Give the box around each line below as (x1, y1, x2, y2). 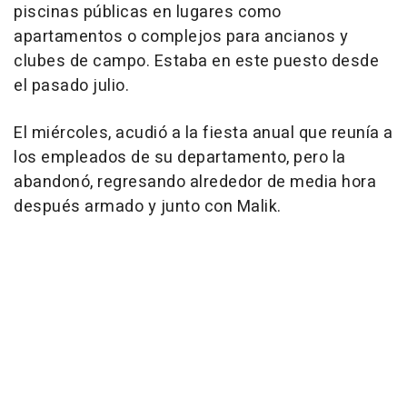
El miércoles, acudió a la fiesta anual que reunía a (14, 121, 393, 146)
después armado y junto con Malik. (14, 194, 282, 220)
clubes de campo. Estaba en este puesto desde (14, 49, 379, 74)
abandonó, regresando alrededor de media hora (14, 170, 376, 195)
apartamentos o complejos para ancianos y (14, 25, 348, 50)
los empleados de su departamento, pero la (14, 145, 346, 171)
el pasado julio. (14, 74, 129, 99)
